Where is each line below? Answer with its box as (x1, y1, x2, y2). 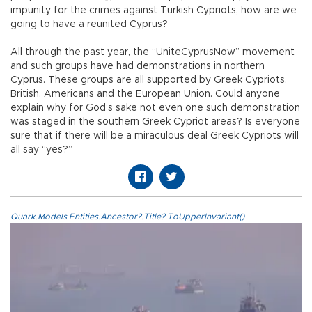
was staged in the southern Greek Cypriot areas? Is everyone (10, 117, 300, 127)
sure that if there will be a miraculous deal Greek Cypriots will (10, 131, 299, 141)
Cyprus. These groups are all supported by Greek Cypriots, (10, 75, 287, 86)
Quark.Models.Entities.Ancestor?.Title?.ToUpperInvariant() (10, 212, 244, 221)
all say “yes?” (10, 145, 72, 155)
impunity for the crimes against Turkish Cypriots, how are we (10, 6, 297, 16)
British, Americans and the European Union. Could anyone (10, 89, 280, 100)
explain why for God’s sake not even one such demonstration (10, 103, 300, 114)
